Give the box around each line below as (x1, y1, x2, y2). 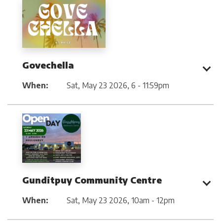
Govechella (22, 59, 74, 71)
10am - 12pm (131, 195, 175, 205)
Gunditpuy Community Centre (22, 174, 162, 185)
